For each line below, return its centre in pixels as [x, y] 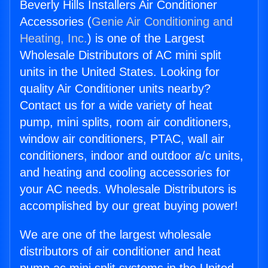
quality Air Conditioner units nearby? [115, 89]
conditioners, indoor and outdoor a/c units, [132, 156]
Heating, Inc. [54, 39]
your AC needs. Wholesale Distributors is [128, 189]
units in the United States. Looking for [120, 72]
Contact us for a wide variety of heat [116, 106]
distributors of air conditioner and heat [120, 252]
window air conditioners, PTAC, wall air [122, 139]
